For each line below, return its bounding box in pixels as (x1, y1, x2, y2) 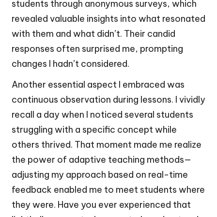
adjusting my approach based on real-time (12, 169, 188, 180)
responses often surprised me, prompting (12, 43, 183, 54)
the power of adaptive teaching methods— (12, 154, 191, 165)
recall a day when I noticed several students (12, 108, 193, 120)
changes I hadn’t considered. (12, 58, 129, 69)
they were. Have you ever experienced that (12, 199, 191, 210)
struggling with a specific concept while (12, 124, 177, 135)
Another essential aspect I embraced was (12, 78, 185, 90)
